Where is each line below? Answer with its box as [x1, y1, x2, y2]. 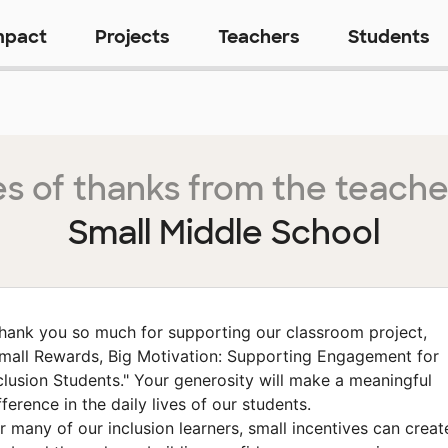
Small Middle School [68, 212, 380, 255]
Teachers [217, 25, 300, 50]
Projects [94, 25, 170, 50]
